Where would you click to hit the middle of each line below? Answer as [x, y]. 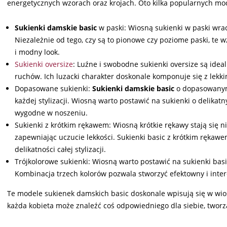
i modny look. [37, 52]
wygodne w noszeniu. [51, 113]
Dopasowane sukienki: [53, 89]
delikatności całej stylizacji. [60, 149]
